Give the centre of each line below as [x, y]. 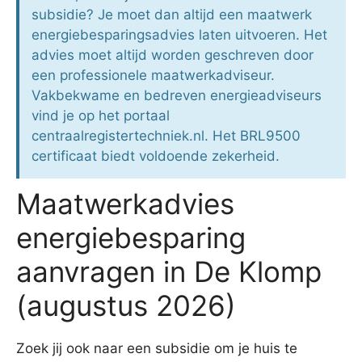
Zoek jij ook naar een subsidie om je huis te [157, 349]
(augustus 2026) [126, 306]
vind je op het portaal [101, 116]
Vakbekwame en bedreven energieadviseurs [177, 96]
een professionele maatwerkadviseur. [153, 76]
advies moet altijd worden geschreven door [173, 55]
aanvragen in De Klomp [169, 272]
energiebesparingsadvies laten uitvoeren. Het [179, 35]
